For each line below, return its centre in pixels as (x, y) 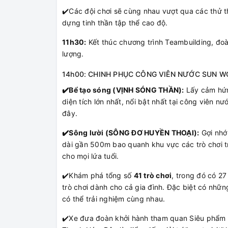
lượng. (73, 54)
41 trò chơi (153, 176)
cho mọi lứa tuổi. (91, 156)
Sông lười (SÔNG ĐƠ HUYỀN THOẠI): (134, 133)
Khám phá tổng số (101, 176)
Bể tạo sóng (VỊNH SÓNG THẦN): (126, 90)
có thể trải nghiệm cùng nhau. (114, 199)
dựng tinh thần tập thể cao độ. (115, 23)
